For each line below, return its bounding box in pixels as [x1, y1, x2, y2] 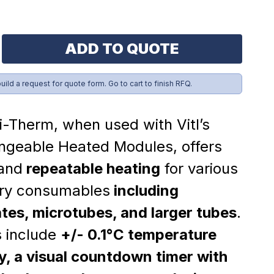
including [109, 182, 179, 199]
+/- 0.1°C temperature [60, 226, 217, 243]
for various [160, 160, 238, 177]
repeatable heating [22, 160, 160, 177]
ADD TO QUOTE [65, 40, 179, 57]
